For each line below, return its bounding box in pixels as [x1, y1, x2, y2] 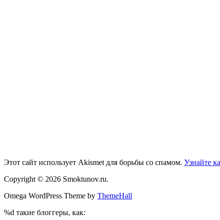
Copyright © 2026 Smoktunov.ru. [4, 175, 109, 184]
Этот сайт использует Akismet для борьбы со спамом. [4, 158, 184, 167]
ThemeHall [97, 192, 132, 200]
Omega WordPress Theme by [4, 192, 97, 200]
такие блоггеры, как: [14, 208, 85, 217]
